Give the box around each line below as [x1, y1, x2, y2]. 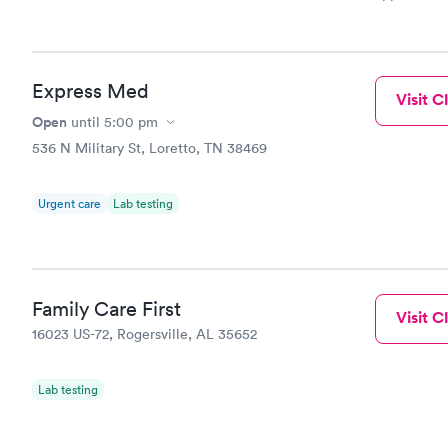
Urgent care [38, 195, 101, 212]
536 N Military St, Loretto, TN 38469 [32, 139, 267, 157]
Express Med [32, 79, 149, 103]
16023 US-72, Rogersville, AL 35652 [32, 324, 257, 343]
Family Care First [32, 296, 181, 321]
